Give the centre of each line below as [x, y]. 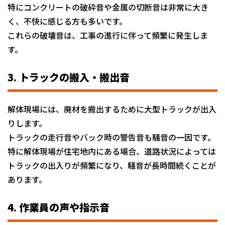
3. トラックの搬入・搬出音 [69, 77]
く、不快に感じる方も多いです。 [67, 21]
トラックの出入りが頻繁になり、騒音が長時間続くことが [112, 165]
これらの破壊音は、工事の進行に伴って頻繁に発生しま [108, 35]
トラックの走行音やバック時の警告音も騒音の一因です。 [111, 137]
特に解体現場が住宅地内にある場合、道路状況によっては [112, 151]
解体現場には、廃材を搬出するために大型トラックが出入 [112, 109]
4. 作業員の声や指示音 [59, 207]
